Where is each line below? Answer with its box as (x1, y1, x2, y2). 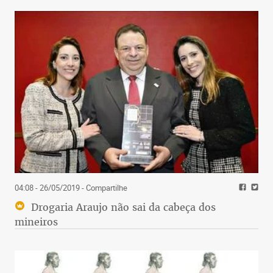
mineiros (15, 215, 58, 229)
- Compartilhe (80, 182, 127, 194)
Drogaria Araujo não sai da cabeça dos (28, 200, 216, 214)
